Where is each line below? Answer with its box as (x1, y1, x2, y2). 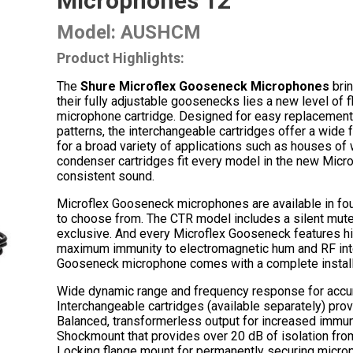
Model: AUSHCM (57, 21, 201, 43)
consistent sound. (57, 169, 154, 184)
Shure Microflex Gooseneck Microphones (80, 79, 329, 94)
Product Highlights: (57, 50, 184, 66)
